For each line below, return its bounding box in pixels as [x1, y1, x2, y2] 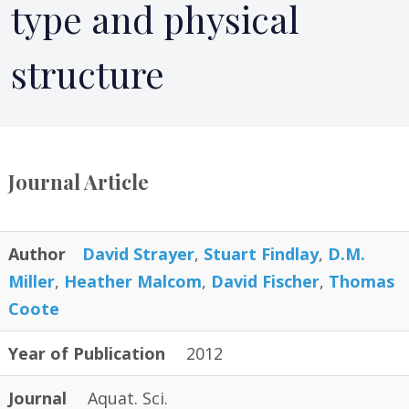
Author [8, 243, 66, 265]
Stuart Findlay [204, 243, 319, 265]
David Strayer [82, 243, 194, 265]
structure [11, 49, 164, 98]
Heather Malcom [64, 270, 202, 292]
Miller [8, 270, 55, 292]
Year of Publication [8, 342, 165, 364]
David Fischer [211, 270, 320, 292]
